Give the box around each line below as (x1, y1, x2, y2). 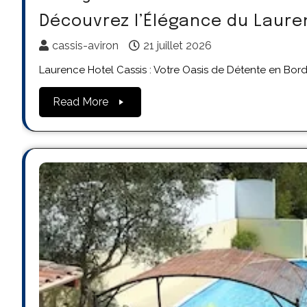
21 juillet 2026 (143, 38, 212, 52)
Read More (53, 95, 108, 108)
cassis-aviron (52, 38, 119, 52)
